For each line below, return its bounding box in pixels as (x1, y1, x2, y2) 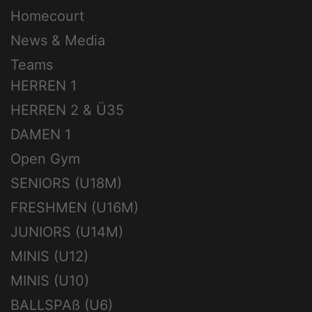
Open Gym (10, 150, 80, 168)
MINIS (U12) (10, 248, 88, 265)
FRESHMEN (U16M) (10, 199, 139, 217)
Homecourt (10, 8, 84, 25)
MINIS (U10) (10, 272, 89, 290)
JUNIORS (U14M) (10, 224, 123, 241)
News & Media (10, 32, 105, 49)
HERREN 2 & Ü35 (10, 102, 124, 119)
